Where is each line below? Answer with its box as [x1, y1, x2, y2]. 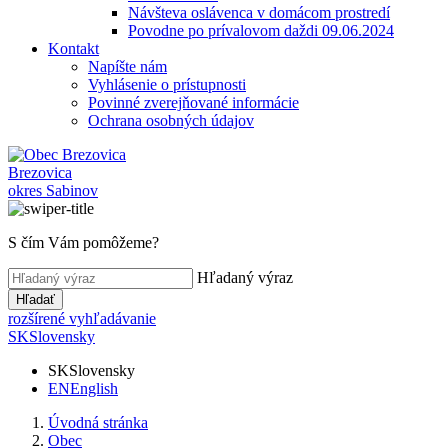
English [70, 380, 118, 397]
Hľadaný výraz [197, 269, 293, 286]
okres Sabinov [8, 182, 98, 199]
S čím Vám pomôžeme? [8, 234, 159, 251]
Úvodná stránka [48, 414, 148, 431]
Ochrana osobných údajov [88, 112, 254, 129]
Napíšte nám [88, 58, 167, 75]
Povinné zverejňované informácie [88, 94, 299, 111]
